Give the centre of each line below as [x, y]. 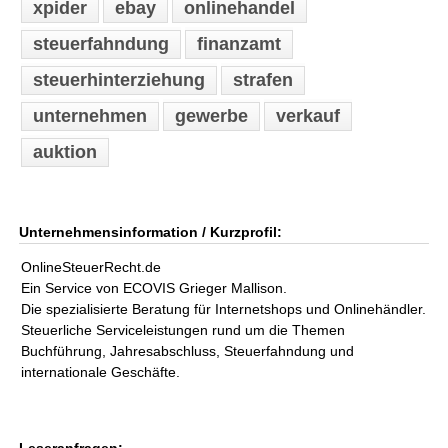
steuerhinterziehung [119, 80]
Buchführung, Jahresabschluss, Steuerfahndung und [188, 351]
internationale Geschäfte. [101, 372]
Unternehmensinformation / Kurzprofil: [151, 232]
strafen [263, 80]
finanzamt [239, 44]
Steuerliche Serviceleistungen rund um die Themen [183, 330]
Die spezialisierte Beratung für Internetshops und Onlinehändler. [224, 309]
